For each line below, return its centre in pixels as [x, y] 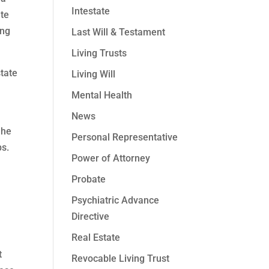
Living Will [94, 74]
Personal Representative [125, 137]
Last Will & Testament [119, 32]
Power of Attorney [111, 158]
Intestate [91, 11]
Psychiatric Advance [116, 200]
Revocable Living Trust [121, 258]
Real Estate [96, 237]
